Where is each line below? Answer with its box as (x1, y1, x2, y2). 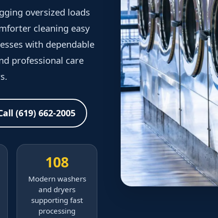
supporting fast (31, 195, 83, 205)
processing (38, 206, 75, 216)
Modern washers (28, 174, 86, 184)
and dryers (38, 184, 75, 195)
